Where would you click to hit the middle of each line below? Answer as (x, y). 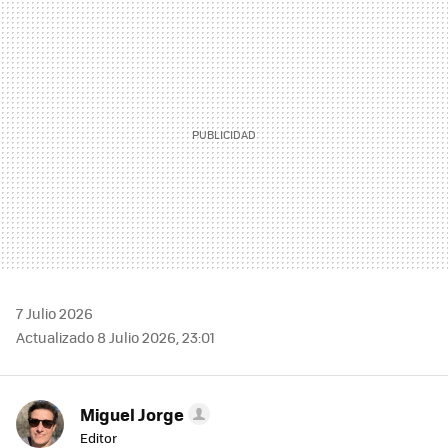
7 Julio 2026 (54, 313)
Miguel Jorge (132, 414)
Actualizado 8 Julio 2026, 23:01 (115, 337)
